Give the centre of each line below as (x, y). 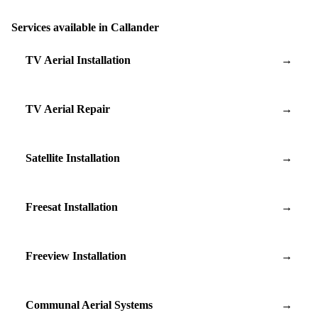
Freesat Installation (72, 207)
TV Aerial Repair (68, 109)
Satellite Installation (73, 158)
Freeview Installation (76, 256)
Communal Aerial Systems (89, 305)
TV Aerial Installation (78, 60)
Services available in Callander (85, 27)
